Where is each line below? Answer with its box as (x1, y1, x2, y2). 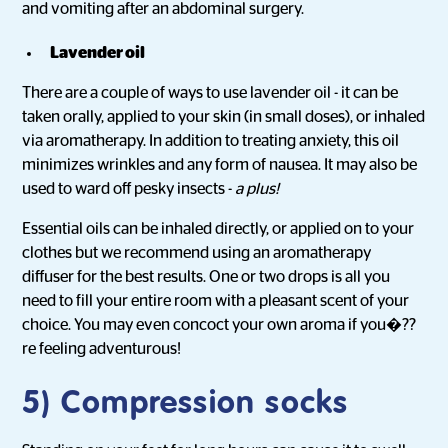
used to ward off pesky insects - (22, 181, 236, 197)
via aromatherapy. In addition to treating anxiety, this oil (22, 133, 400, 149)
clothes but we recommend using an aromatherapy (22, 245, 372, 261)
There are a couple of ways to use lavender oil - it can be (22, 85, 399, 101)
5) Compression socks (22, 388, 349, 420)
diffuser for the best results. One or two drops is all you (22, 269, 391, 285)
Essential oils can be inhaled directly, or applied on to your (22, 221, 415, 237)
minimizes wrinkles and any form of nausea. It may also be (22, 157, 418, 173)
